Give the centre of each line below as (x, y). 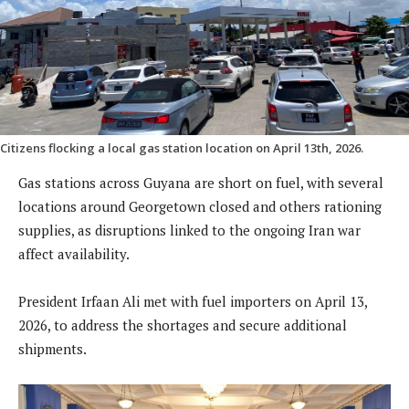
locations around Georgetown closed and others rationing (200, 207)
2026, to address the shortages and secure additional (183, 325)
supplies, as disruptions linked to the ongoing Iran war (189, 231)
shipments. (52, 349)
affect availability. (74, 254)
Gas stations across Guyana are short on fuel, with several (201, 183)
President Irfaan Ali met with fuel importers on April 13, (193, 302)
